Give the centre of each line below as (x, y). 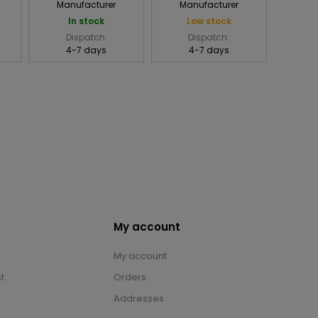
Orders (130, 278)
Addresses (139, 299)
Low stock (209, 21)
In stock (87, 21)
